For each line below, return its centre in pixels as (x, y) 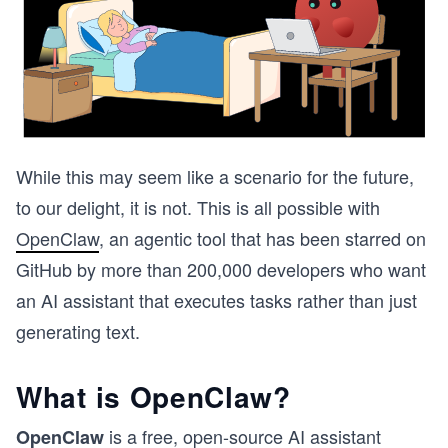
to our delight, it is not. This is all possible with (198, 206)
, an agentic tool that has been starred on (262, 237)
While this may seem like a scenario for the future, (215, 175)
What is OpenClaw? (153, 396)
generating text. (78, 330)
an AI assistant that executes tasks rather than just (216, 299)
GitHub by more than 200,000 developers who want (221, 268)
